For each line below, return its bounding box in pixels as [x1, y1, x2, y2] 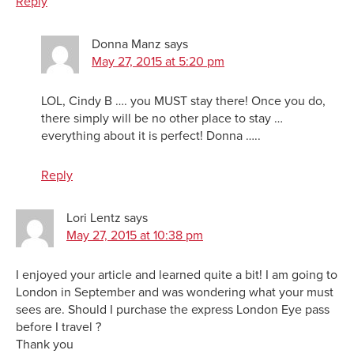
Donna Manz [92, 36, 161, 52]
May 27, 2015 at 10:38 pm [66, 227, 203, 243]
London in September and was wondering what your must [16, 284, 333, 300]
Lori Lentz [66, 209, 121, 226]
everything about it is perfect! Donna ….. [41, 127, 261, 144]
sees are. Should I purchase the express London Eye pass [16, 301, 330, 318]
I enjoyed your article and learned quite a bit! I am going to [16, 266, 337, 283]
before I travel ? [16, 318, 101, 335]
